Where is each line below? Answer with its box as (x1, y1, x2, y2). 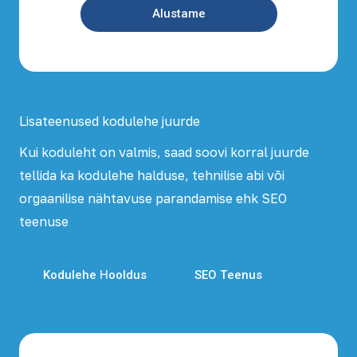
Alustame (151, 6, 206, 21)
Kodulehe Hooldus (43, 268, 147, 282)
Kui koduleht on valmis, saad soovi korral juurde (19, 144, 309, 160)
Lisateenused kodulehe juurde (19, 113, 200, 129)
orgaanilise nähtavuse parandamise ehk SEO (19, 190, 287, 206)
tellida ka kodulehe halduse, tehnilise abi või (19, 167, 284, 183)
